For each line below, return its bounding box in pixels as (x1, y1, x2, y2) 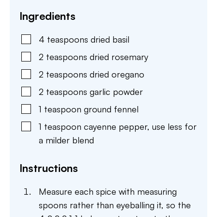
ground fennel (84, 104, 139, 114)
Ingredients (19, 9, 76, 22)
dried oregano (90, 69, 144, 79)
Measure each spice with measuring (39, 186, 177, 197)
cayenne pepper (84, 121, 147, 132)
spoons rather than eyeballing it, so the (39, 200, 191, 210)
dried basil (91, 34, 129, 45)
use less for (152, 121, 197, 132)
